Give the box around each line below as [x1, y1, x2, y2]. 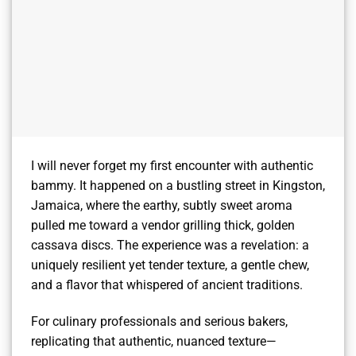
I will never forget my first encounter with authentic [31, 158, 313, 174]
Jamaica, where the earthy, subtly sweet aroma [31, 198, 292, 214]
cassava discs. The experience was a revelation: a [31, 238, 309, 253]
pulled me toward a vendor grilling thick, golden [31, 218, 295, 234]
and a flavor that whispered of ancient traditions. [31, 277, 303, 293]
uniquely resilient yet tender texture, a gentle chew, [31, 257, 309, 273]
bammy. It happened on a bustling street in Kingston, [31, 178, 325, 194]
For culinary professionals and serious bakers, [31, 314, 288, 330]
